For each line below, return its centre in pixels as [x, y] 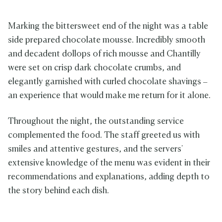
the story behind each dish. [58, 191]
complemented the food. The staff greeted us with [104, 136]
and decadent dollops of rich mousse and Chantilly [104, 54]
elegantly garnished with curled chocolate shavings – [108, 82]
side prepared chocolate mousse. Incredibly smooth [107, 40]
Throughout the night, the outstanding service [96, 122]
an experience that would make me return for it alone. [109, 96]
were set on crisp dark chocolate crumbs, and [94, 68]
